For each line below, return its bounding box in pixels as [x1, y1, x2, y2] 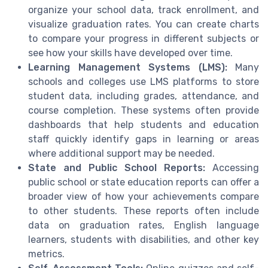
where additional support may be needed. [28, 147, 215, 159]
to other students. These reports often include [28, 205, 259, 217]
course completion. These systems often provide [28, 104, 259, 116]
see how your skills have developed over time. [28, 47, 233, 59]
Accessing [205, 162, 259, 173]
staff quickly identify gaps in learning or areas [28, 133, 259, 145]
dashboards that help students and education [28, 118, 259, 130]
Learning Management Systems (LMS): [28, 61, 227, 73]
